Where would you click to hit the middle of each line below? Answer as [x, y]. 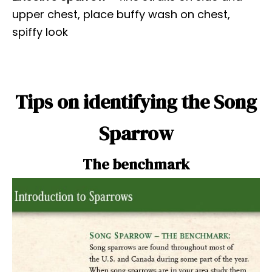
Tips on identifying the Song [136, 102]
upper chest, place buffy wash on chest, [121, 15]
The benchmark [136, 165]
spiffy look [40, 32]
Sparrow [136, 134]
